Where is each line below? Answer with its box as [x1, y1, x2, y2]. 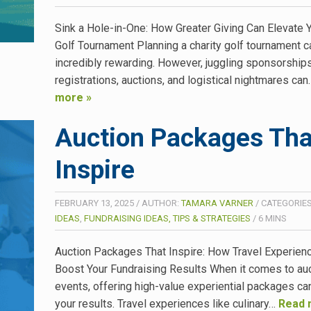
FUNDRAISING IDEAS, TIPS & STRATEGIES [84, 212, 251, 224]
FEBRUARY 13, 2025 [55, 197, 134, 208]
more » [55, 90, 92, 104]
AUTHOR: [142, 197, 181, 208]
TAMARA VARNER [181, 197, 253, 208]
